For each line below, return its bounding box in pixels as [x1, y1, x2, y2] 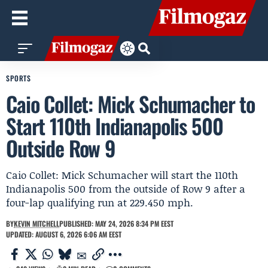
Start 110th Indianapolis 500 [6, 110, 223, 141]
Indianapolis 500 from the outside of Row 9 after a [6, 181, 245, 196]
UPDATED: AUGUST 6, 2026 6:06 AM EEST [6, 229, 121, 239]
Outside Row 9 [6, 132, 115, 163]
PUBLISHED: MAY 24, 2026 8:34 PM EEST [59, 218, 173, 229]
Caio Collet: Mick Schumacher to [6, 88, 255, 119]
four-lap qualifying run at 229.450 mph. [6, 195, 193, 209]
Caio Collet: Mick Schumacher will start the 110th [6, 167, 238, 182]
